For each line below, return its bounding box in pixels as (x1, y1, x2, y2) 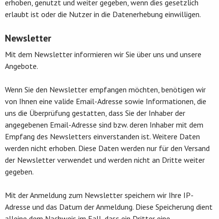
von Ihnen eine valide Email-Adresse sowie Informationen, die (5, 96, 206, 106)
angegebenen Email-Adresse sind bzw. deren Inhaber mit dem (5, 119, 203, 130)
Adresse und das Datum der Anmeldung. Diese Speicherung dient (5, 201, 213, 212)
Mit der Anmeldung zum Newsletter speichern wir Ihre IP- (5, 190, 194, 200)
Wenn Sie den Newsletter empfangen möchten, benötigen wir (5, 84, 206, 94)
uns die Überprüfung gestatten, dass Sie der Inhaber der (5, 108, 185, 118)
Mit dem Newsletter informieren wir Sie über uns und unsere (5, 49, 201, 59)
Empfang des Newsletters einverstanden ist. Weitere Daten (5, 131, 200, 141)
